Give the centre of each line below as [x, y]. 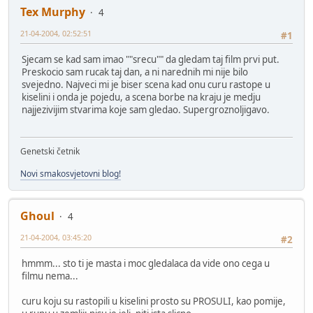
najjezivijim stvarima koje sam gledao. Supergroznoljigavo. [146, 110]
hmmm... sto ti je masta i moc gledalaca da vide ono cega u [146, 264]
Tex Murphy [53, 12]
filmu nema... [50, 276]
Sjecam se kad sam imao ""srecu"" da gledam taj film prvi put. [151, 60]
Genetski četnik [50, 151]
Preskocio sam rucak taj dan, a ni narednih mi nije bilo [135, 72]
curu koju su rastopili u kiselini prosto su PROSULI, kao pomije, [154, 301]
